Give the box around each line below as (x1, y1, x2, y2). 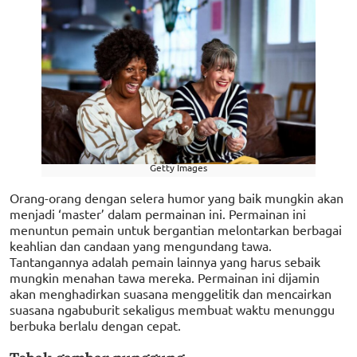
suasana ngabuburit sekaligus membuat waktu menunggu (10, 301, 335, 317)
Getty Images (150, 161, 207, 174)
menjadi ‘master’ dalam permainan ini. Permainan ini (10, 206, 306, 222)
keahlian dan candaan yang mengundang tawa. (10, 237, 272, 253)
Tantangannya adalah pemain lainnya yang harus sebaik (10, 253, 320, 269)
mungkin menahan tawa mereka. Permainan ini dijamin (10, 269, 320, 285)
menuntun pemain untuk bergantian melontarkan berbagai (10, 222, 342, 237)
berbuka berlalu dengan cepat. (10, 317, 181, 333)
